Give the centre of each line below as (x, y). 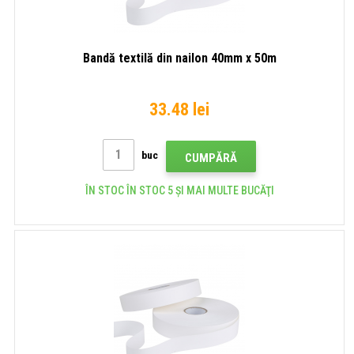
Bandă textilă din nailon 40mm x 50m (179, 58)
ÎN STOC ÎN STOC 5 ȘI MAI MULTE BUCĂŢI (179, 190)
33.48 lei (179, 109)
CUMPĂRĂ (211, 158)
